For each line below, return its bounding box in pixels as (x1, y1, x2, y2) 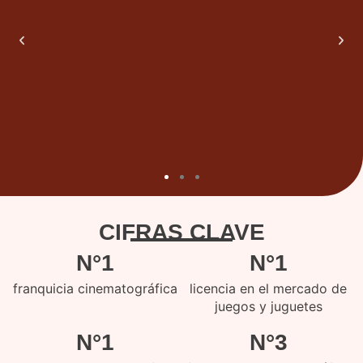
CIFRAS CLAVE (98, 220, 265, 245)
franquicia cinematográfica (12, 280, 177, 297)
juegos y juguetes (214, 298, 322, 314)
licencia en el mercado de (190, 280, 347, 297)
